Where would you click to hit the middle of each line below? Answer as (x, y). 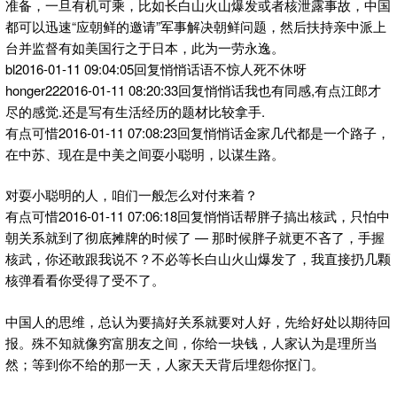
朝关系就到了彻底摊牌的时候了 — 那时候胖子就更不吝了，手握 (195, 237)
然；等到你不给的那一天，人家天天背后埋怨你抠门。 (165, 363)
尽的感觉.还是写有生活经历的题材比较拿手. (135, 111)
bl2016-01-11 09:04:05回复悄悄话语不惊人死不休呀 (156, 68)
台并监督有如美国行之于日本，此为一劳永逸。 (145, 47)
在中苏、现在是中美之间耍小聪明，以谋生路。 (145, 153)
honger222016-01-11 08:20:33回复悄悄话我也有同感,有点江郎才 (193, 90)
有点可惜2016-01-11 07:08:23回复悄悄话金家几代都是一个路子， (198, 132)
